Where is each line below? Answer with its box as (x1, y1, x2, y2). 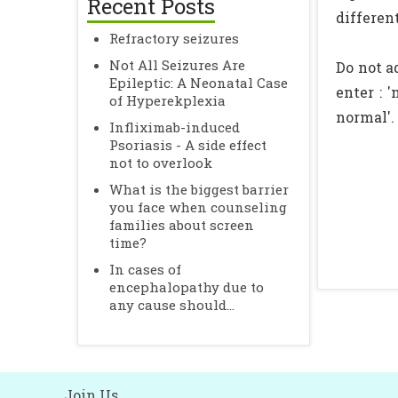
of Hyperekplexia (109, 92, 226, 109)
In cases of (109, 260, 181, 278)
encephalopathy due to (109, 278, 264, 296)
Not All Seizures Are (109, 56, 245, 74)
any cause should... (109, 296, 235, 314)
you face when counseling (109, 198, 287, 216)
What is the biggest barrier (109, 180, 289, 198)
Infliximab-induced (109, 118, 240, 136)
